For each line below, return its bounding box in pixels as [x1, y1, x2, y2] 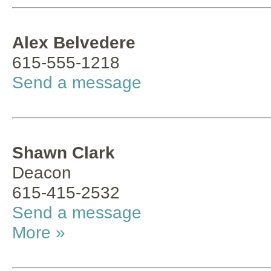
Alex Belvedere [12, 33, 135, 52]
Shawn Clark [12, 143, 115, 162]
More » [12, 223, 65, 242]
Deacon [12, 163, 71, 182]
